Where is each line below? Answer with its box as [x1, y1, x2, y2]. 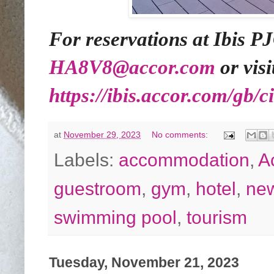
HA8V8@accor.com [49, 56, 215, 79]
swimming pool [54, 207, 177, 228]
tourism [187, 207, 247, 228]
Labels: [54, 150, 119, 171]
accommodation [119, 150, 250, 171]
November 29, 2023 [64, 130, 141, 140]
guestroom [54, 179, 141, 199]
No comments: [152, 130, 211, 140]
